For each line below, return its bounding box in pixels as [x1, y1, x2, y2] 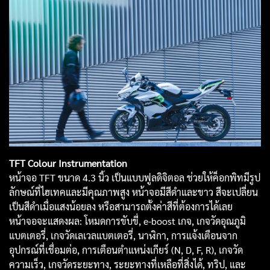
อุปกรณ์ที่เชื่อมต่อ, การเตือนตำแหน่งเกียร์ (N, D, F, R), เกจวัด [9, 243, 243, 256]
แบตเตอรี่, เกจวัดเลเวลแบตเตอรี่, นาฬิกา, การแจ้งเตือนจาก [9, 228, 237, 242]
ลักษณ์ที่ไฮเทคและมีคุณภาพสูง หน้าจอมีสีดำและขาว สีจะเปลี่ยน [9, 185, 258, 198]
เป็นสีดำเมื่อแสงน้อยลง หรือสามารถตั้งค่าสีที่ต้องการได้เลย [9, 199, 233, 213]
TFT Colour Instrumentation [9, 156, 127, 169]
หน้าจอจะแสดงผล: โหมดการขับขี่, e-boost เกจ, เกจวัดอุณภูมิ [9, 214, 246, 227]
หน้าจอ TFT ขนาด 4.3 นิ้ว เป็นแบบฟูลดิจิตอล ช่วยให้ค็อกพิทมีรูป [9, 171, 260, 184]
